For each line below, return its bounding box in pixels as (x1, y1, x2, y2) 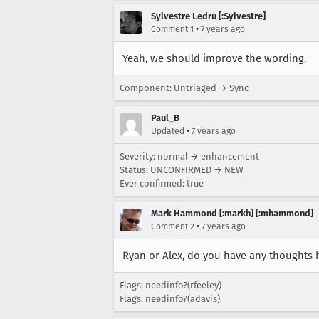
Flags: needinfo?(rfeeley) (120, 280, 221, 291)
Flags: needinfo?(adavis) (120, 293, 220, 304)
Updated (151, 126, 184, 136)
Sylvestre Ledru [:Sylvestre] (151, 11, 266, 21)
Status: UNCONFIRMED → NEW (120, 164, 244, 175)
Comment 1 (151, 24, 194, 34)
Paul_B (151, 113, 179, 123)
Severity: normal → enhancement (120, 151, 259, 162)
